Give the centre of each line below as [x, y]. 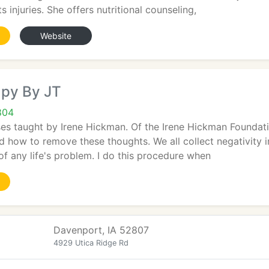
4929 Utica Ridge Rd [91, 243]
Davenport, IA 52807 [101, 230]
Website [56, 36]
